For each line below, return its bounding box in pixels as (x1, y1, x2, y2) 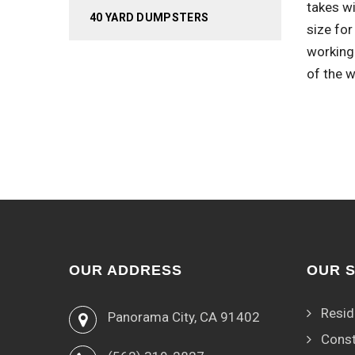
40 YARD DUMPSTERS (90, 11, 209, 24)
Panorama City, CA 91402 (108, 309, 260, 325)
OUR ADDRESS (69, 262, 182, 278)
